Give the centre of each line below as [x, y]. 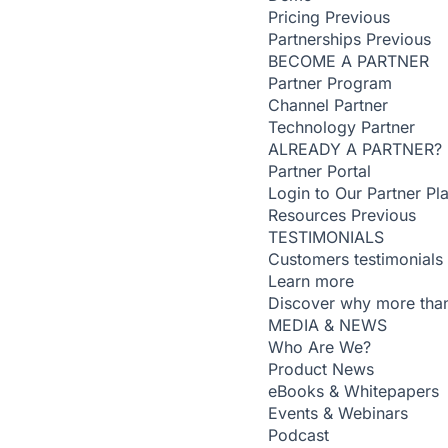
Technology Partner [341, 127]
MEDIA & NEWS [327, 325]
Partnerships [314, 39]
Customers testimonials [355, 259]
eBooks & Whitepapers [353, 391]
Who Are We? [319, 347]
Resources [307, 215]
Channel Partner [328, 105]
